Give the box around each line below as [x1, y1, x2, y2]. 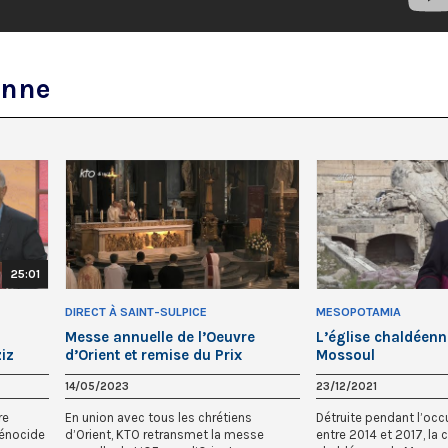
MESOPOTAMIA [316, 305, 401, 320]
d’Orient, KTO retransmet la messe [65, 427, 264, 443]
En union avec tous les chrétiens [65, 410, 252, 426]
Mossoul [316, 346, 375, 365]
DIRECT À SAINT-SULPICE [65, 305, 207, 320]
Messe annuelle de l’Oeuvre [65, 328, 255, 347]
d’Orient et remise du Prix [65, 346, 242, 365]
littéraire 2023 [65, 364, 165, 383]
